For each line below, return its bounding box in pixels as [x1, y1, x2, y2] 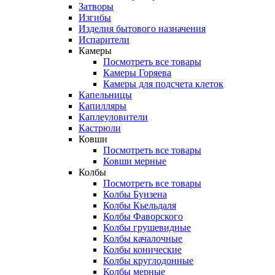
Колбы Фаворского [103, 211, 183, 222]
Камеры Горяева [103, 68, 171, 78]
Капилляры [79, 101, 126, 111]
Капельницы [79, 90, 132, 100]
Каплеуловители [79, 112, 148, 122]
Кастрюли [79, 123, 121, 133]
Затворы [79, 1, 114, 12]
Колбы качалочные [103, 233, 182, 244]
